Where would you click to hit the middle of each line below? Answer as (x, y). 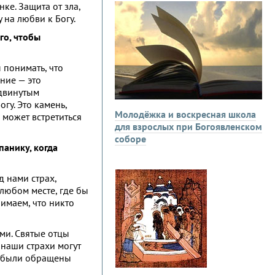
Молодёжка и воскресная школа (185, 114)
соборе (130, 139)
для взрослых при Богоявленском (188, 126)
